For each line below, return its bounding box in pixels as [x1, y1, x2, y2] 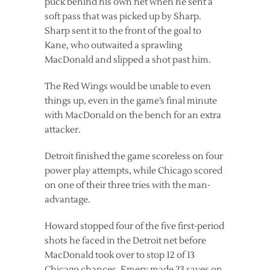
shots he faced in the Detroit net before [45, 235, 206, 247]
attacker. [45, 124, 81, 136]
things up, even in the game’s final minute [45, 95, 217, 107]
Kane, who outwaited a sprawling [45, 40, 182, 52]
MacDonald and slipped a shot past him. [45, 54, 211, 66]
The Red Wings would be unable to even [45, 81, 211, 93]
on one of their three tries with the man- [45, 180, 210, 192]
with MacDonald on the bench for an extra [45, 110, 221, 122]
